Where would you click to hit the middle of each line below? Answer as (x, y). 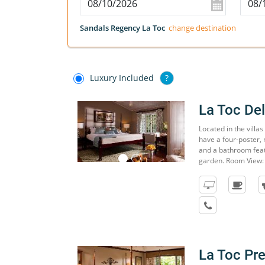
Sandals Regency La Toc (122, 28)
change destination (202, 28)
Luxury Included (122, 78)
